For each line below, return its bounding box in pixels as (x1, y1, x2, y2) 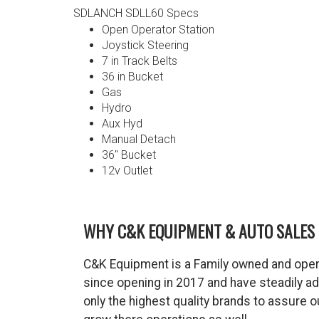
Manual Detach (101, 132, 176, 146)
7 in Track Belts (101, 53, 177, 68)
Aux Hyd (101, 116, 142, 130)
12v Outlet (101, 163, 152, 177)
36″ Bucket (101, 147, 156, 162)
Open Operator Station (101, 22, 214, 36)
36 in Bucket (101, 69, 163, 83)
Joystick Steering (101, 38, 189, 52)
